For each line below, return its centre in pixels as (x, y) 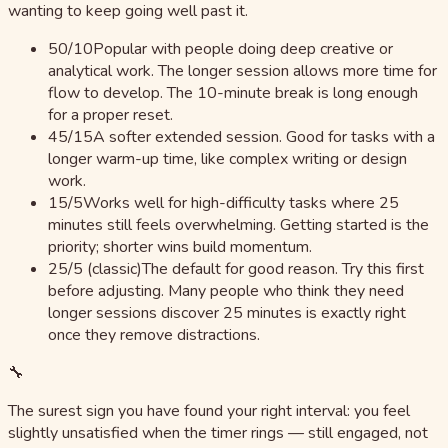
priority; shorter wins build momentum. (180, 246)
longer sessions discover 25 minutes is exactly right (227, 312)
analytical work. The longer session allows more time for (242, 70)
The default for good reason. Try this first (283, 268)
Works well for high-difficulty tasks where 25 (241, 202)
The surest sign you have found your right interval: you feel (209, 410)
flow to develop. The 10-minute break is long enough (233, 92)
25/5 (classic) (95, 268)
